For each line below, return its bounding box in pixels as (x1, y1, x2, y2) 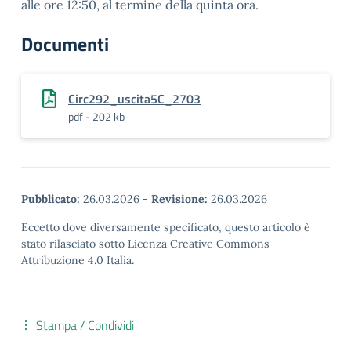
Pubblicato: (21, 192, 80, 206)
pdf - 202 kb (68, 108, 125, 125)
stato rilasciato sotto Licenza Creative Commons (21, 237, 270, 251)
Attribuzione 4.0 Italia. (21, 253, 134, 267)
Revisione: (151, 192, 208, 206)
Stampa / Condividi (36, 316, 134, 335)
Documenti (21, 30, 109, 58)
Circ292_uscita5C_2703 (68, 89, 201, 108)
